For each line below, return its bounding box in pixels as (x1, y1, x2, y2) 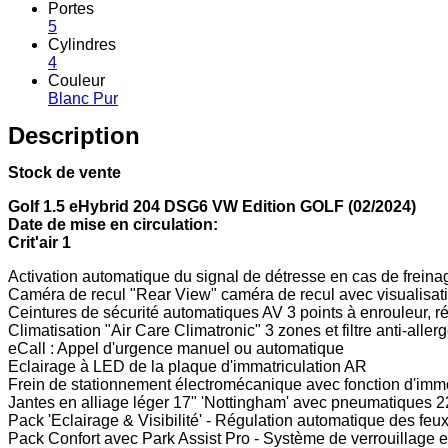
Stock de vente (8, 163, 121, 181)
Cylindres (48, 35, 116, 53)
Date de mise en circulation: (8, 215, 218, 233)
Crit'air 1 (8, 233, 71, 251)
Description (8, 121, 140, 149)
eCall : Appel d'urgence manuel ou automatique (8, 339, 344, 357)
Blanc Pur (48, 89, 118, 107)
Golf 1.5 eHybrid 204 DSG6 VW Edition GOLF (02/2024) (8, 197, 416, 215)
